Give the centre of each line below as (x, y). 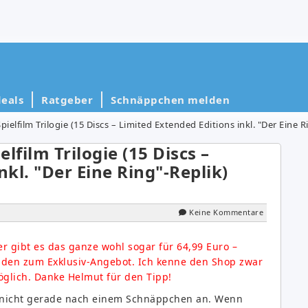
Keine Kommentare (226, 212)
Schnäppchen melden (170, 99)
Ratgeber (67, 99)
